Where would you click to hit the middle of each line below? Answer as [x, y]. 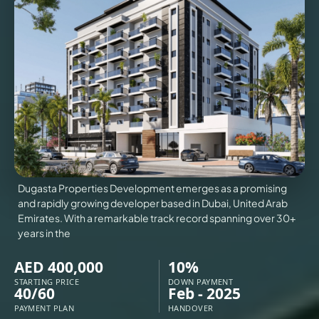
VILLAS [134, 43]
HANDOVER [191, 308]
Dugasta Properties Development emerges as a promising [153, 188]
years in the [45, 233]
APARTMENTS [134, 279]
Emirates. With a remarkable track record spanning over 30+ [157, 218]
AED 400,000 [59, 267]
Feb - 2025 [204, 294]
